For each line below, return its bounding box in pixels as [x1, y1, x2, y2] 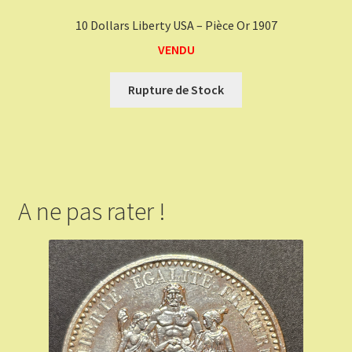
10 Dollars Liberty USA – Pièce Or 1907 [75, 17, 277, 34]
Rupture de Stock [128, 81, 224, 97]
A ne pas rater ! [17, 196, 166, 228]
